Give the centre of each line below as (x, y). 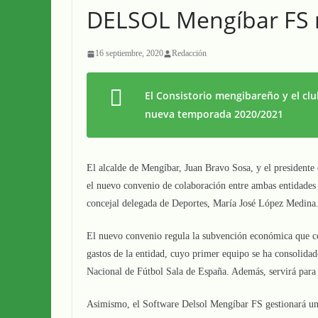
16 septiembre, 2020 (129, 53)
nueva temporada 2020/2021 (214, 114)
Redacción (189, 53)
